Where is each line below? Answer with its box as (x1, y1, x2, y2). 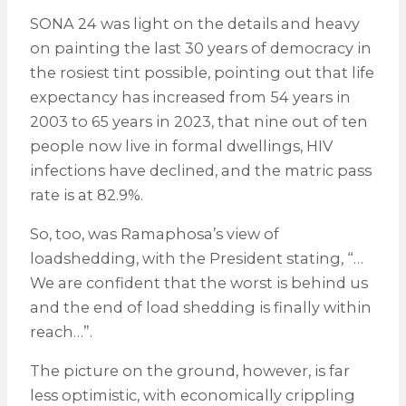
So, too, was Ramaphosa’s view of (29, 225, 279, 244)
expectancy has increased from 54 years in (29, 87, 351, 106)
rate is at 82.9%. (29, 185, 143, 204)
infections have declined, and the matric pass (29, 160, 372, 179)
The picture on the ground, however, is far (29, 362, 350, 381)
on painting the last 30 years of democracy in (29, 38, 372, 57)
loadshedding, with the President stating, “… (29, 249, 363, 268)
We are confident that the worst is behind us (29, 274, 368, 293)
